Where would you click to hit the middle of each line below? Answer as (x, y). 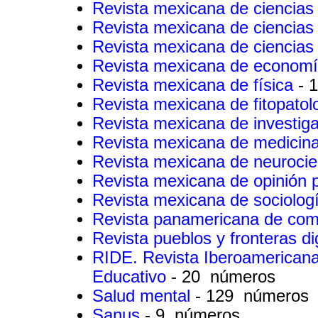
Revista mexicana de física (195, 85)
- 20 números (223, 276)
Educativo (132, 276)
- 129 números (252, 296)
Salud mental (144, 296)
